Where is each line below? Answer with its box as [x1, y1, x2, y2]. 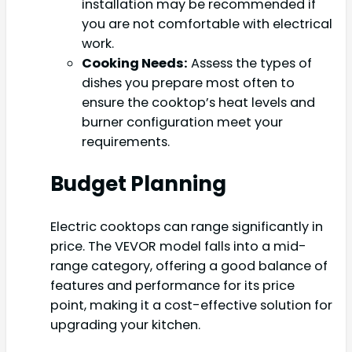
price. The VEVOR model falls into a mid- [50, 237, 306, 256]
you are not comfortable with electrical [82, 15, 332, 34]
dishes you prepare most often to [82, 74, 295, 93]
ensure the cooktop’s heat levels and [82, 93, 315, 112]
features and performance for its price [50, 277, 295, 295]
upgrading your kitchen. [50, 316, 200, 335]
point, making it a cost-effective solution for [50, 296, 332, 315]
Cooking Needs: [82, 54, 188, 73]
